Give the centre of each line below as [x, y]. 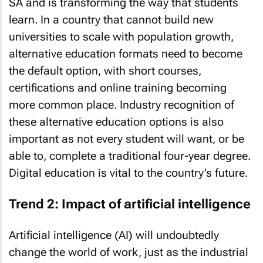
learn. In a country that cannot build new [111, 20]
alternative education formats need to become [126, 54]
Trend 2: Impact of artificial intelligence [130, 204]
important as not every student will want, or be [127, 139]
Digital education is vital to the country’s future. [128, 173]
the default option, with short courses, [105, 71]
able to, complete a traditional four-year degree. [130, 156]
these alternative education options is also [116, 122]
